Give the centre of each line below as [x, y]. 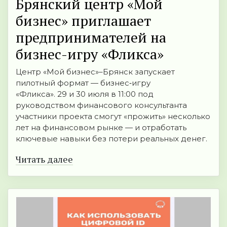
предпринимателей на [91, 37]
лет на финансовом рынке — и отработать [101, 128]
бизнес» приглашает [83, 21]
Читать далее [44, 159]
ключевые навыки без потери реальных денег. [111, 139]
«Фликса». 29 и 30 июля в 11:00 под [85, 94]
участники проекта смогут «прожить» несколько [113, 117]
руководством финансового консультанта [101, 105]
